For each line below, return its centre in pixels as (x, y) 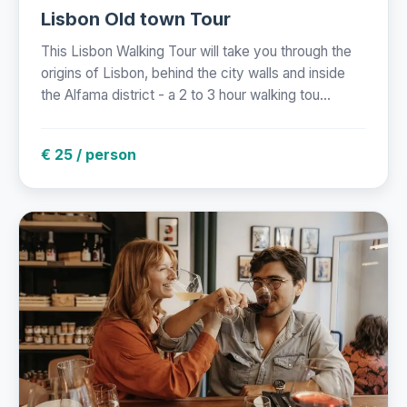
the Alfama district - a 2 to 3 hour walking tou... (186, 95)
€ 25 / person (89, 155)
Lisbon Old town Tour (136, 20)
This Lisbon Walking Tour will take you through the (196, 52)
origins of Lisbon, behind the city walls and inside (193, 74)
